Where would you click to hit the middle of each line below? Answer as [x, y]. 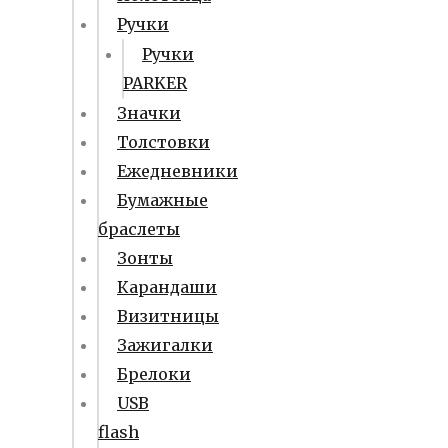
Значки [149, 113]
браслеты [139, 229]
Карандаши [167, 287]
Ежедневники [177, 171]
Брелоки [154, 374]
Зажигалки [165, 345]
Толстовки [163, 142]
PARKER [155, 83]
